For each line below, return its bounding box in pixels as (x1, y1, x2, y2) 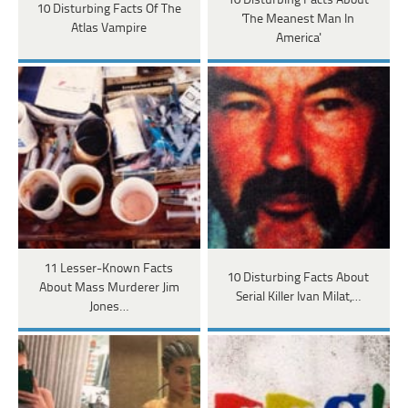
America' (276, 31, 321, 46)
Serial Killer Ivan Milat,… (236, 291, 362, 305)
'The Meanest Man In (242, 12, 355, 26)
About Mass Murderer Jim (38, 280, 179, 295)
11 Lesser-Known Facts (45, 261, 174, 276)
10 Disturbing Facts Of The (36, 3, 181, 17)
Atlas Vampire (71, 22, 148, 36)
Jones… (89, 300, 129, 314)
